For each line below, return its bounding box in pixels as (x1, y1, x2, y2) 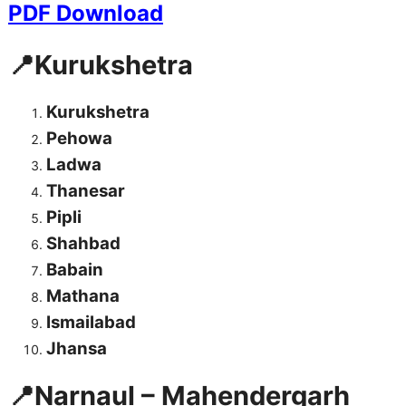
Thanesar (46, 180, 125, 202)
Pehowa (46, 128, 112, 150)
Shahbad (46, 233, 121, 255)
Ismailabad (46, 312, 136, 333)
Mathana (46, 285, 120, 307)
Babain (46, 259, 103, 281)
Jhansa (46, 338, 107, 360)
